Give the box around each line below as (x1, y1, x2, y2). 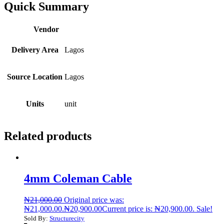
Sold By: (24, 214, 49, 222)
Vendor (33, 24, 59, 33)
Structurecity (49, 214, 84, 222)
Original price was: (64, 195, 124, 204)
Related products (4, 129, 91, 142)
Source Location (7, 72, 62, 81)
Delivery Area (11, 45, 58, 54)
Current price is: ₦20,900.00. (102, 204, 194, 213)
